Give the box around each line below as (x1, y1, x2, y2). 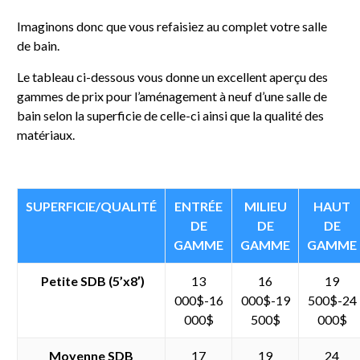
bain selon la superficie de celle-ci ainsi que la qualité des (17, 107, 325, 123)
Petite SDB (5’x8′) (40, 272, 145, 288)
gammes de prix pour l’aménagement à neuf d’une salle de (17, 88, 328, 104)
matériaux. (17, 126, 76, 142)
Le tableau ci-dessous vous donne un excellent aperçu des (17, 68, 329, 84)
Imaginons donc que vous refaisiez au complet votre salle (17, 18, 328, 34)
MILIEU (243, 198, 287, 214)
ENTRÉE (174, 198, 223, 214)
